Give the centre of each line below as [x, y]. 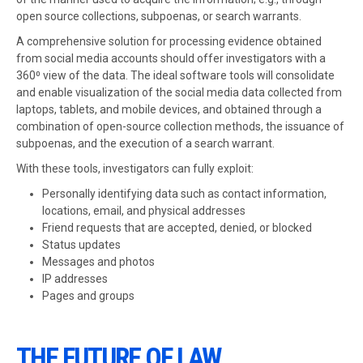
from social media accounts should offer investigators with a [171, 58]
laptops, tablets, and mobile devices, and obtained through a [169, 109]
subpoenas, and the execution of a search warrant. [145, 143]
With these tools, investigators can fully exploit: [135, 169]
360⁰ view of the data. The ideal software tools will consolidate [175, 75]
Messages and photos [98, 262]
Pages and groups [88, 296]
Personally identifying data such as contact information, [184, 194]
